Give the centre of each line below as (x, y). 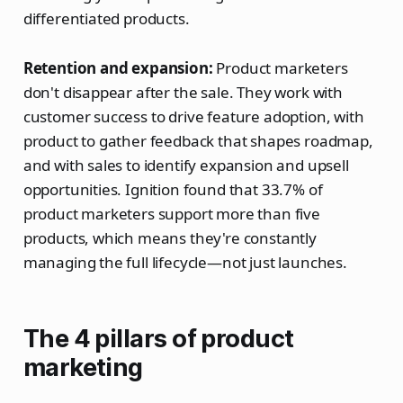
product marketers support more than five (171, 213)
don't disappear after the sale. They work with (183, 92)
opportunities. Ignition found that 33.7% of (173, 189)
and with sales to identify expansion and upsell (186, 165)
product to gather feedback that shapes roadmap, (198, 140)
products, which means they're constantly (170, 237)
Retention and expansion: (118, 67)
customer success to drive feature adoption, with (193, 116)
